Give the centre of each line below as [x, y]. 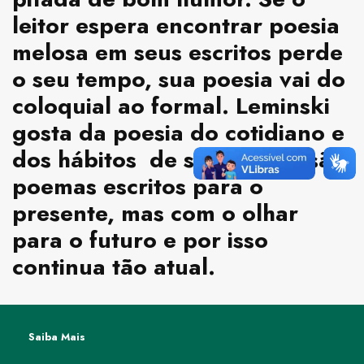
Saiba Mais [57, 337]
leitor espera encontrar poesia [176, 26]
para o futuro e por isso [140, 240]
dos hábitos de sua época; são [179, 160]
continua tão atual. [114, 267]
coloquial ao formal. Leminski [171, 106]
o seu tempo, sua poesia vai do [179, 80]
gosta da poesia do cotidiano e [178, 133]
